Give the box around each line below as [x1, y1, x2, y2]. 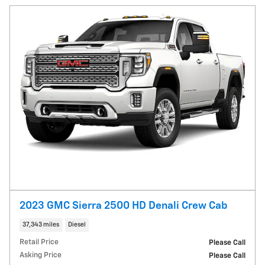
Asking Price [20, 251, 62, 260]
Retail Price [20, 238, 59, 247]
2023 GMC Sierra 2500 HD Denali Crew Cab [20, 200, 228, 211]
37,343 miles [22, 221, 60, 228]
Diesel [67, 221, 86, 228]
